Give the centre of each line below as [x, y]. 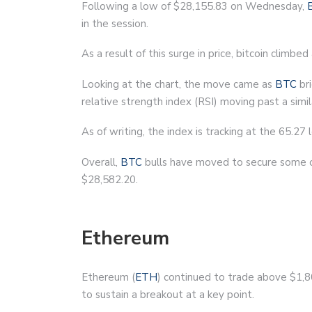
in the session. [115, 23]
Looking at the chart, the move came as [178, 84]
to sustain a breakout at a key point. [168, 294]
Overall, [101, 162]
